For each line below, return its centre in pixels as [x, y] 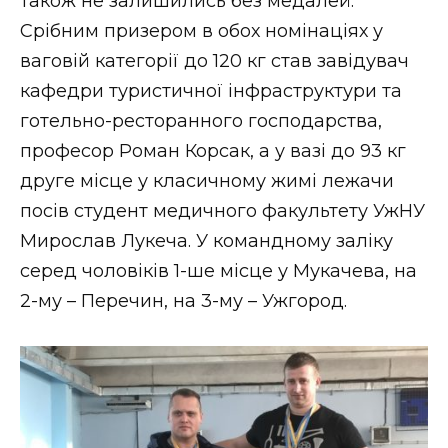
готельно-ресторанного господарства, [201, 120]
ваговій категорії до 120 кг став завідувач [214, 60]
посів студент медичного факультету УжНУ [222, 210]
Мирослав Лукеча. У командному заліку [206, 240]
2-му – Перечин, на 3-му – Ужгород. [183, 300]
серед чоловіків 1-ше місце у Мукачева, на [218, 270]
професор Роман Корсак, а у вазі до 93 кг [213, 150]
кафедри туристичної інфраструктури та [211, 90]
